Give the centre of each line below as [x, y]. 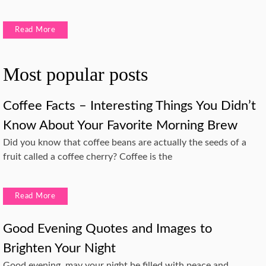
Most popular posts [75, 74]
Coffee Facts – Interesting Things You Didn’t [129, 105]
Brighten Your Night [59, 248]
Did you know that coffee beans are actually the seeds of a [125, 142]
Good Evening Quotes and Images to [107, 228]
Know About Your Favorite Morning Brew [120, 125]
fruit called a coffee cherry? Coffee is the [88, 156]
